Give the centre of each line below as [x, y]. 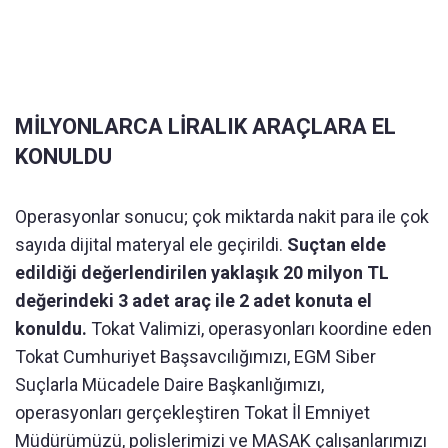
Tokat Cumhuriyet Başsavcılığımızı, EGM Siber [195, 357]
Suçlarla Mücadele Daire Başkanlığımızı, [169, 385]
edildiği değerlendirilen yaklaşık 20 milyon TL [202, 273]
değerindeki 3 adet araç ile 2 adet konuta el [193, 301]
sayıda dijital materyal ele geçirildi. [151, 245]
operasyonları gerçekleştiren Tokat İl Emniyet [192, 413]
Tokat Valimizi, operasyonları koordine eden [261, 329]
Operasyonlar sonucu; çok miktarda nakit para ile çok [222, 217]
